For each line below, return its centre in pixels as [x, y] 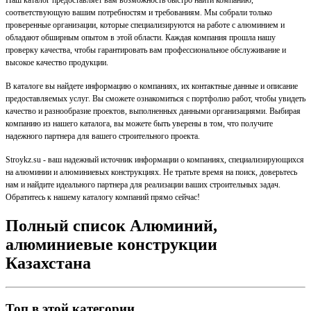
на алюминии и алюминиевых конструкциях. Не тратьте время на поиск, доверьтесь [151, 173]
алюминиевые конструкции [111, 245]
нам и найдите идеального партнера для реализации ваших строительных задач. [143, 185]
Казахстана [48, 263]
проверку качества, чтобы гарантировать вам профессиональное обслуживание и [146, 50]
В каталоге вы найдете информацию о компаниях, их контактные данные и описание [152, 86]
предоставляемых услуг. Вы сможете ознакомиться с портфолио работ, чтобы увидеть [155, 99]
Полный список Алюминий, [111, 226]
